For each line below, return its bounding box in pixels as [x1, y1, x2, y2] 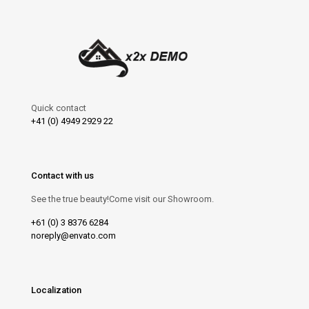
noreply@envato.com [31, 230, 116, 241]
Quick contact [31, 102, 86, 113]
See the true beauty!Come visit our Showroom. [31, 193, 214, 204]
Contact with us [31, 170, 94, 181]
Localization [31, 284, 81, 295]
